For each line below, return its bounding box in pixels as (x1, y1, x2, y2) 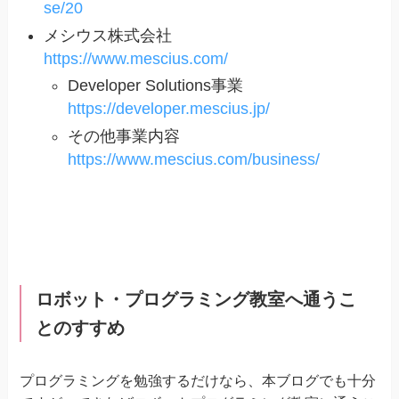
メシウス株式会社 (44, 26, 173, 45)
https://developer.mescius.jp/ (68, 100, 271, 118)
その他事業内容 (68, 126, 181, 145)
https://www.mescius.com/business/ (68, 150, 321, 168)
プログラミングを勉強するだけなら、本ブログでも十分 (20, 371, 377, 388)
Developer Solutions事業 (68, 77, 244, 95)
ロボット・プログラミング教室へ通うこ (35, 289, 356, 310)
